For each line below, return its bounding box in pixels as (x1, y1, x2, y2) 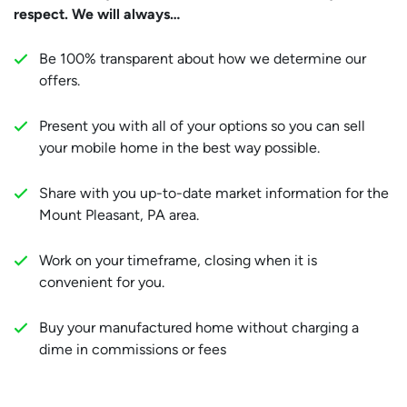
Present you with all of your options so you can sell (39, 117, 365, 135)
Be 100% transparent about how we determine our (39, 50, 366, 68)
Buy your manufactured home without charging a (39, 319, 359, 337)
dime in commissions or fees (39, 341, 226, 359)
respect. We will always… (14, 5, 180, 24)
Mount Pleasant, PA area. (39, 206, 199, 224)
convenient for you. (39, 273, 164, 292)
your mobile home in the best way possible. (39, 139, 320, 157)
